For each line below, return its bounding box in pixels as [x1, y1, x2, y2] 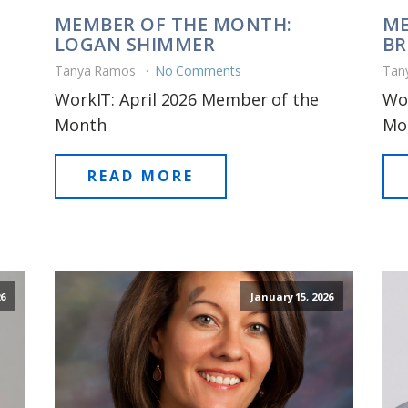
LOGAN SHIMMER [54, 31, 216, 56]
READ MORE [87, 165, 194, 186]
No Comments [154, 61, 241, 79]
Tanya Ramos [54, 61, 139, 79]
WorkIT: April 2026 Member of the [54, 87, 319, 110]
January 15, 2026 [250, 289, 333, 303]
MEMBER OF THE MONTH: [54, 11, 292, 36]
